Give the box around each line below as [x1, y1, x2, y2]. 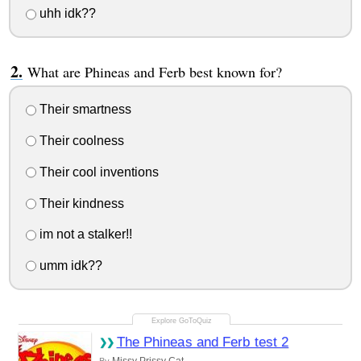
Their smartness [35, 102, 131, 117]
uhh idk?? [35, 6, 96, 21]
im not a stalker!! [35, 227, 132, 242]
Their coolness [35, 134, 124, 147]
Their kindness [35, 196, 124, 210]
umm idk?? [35, 259, 102, 273]
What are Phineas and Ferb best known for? [27, 62, 282, 82]
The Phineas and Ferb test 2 [116, 334, 289, 351]
